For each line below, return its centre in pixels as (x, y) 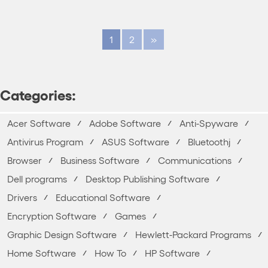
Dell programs (37, 179)
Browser (25, 160)
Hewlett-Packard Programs (193, 234)
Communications (195, 160)
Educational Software (103, 197)
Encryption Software (52, 216)
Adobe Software (125, 123)
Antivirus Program (45, 141)
